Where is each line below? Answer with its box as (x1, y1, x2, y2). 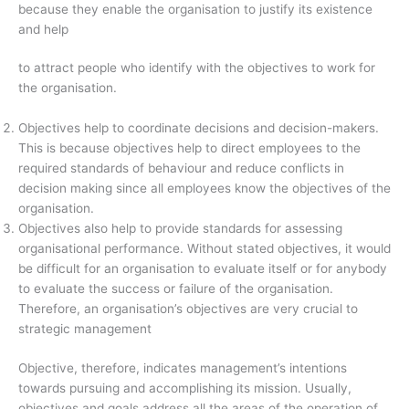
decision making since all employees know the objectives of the (18, 181, 391, 196)
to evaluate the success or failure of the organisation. (18, 281, 333, 297)
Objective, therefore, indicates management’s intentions (18, 360, 347, 375)
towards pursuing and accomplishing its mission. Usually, (18, 380, 351, 395)
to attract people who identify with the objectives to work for (18, 60, 375, 76)
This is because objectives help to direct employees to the (18, 141, 361, 156)
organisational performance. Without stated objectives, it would (18, 241, 391, 257)
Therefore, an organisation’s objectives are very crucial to (18, 301, 358, 317)
